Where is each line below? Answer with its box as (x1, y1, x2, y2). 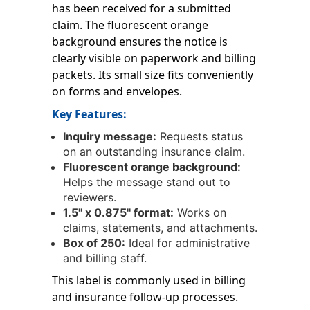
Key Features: (52, 107, 127, 122)
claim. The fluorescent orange (52, 17, 208, 33)
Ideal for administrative (125, 236, 250, 250)
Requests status (156, 129, 244, 144)
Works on (174, 206, 227, 220)
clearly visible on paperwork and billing (52, 51, 256, 66)
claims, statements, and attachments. (63, 221, 258, 235)
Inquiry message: (63, 129, 157, 144)
